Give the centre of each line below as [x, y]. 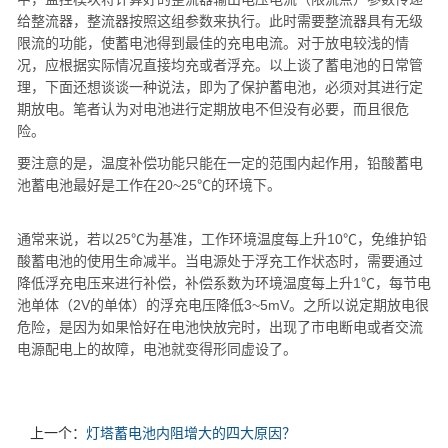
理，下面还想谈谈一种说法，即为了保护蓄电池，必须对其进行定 [220, 87]
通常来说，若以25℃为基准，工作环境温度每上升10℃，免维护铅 [222, 239]
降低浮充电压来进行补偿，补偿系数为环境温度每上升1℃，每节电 [224, 283]
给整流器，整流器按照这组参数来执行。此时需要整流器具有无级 [220, 21]
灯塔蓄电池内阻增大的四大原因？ [191, 433]
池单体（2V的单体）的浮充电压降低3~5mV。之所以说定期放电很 [223, 305]
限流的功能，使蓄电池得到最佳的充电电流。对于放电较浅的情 [213, 43]
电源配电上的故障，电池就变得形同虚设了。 [157, 349]
